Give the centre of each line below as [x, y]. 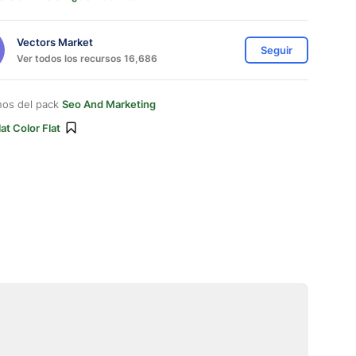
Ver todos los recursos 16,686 [87, 58]
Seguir [277, 50]
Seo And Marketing [109, 104]
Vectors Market [55, 42]
